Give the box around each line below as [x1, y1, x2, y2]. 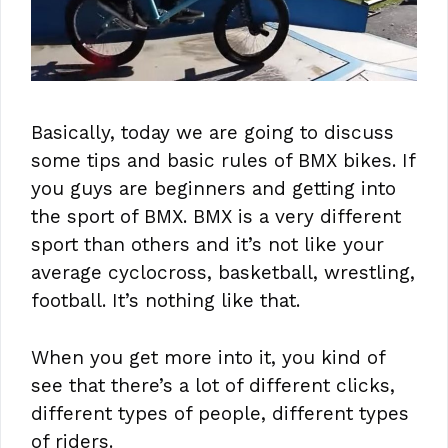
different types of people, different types [31, 401, 409, 425]
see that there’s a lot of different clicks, [31, 373, 395, 397]
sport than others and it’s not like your [31, 233, 384, 257]
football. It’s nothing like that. [31, 289, 300, 313]
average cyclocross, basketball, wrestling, [31, 261, 415, 285]
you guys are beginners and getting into [31, 177, 396, 201]
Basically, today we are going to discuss [31, 121, 394, 145]
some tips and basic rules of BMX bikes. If [31, 149, 415, 173]
